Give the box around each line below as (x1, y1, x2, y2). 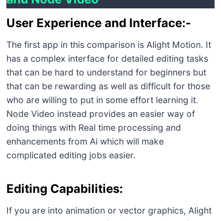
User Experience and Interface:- (6, 15, 191, 30)
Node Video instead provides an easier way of (6, 108, 195, 119)
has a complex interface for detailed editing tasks (6, 53, 208, 64)
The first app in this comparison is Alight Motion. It (6, 39, 211, 50)
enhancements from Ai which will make (6, 136, 164, 147)
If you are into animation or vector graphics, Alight (6, 205, 212, 216)
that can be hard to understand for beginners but (6, 67, 206, 77)
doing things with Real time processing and (6, 122, 181, 133)
